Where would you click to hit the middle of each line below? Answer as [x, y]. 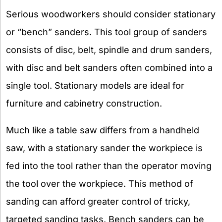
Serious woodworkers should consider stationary [111, 14]
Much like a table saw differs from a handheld [103, 130]
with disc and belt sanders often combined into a [109, 68]
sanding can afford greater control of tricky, [98, 202]
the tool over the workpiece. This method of [100, 184]
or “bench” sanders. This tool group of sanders [107, 32]
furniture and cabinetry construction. [84, 104]
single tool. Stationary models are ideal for [95, 86]
